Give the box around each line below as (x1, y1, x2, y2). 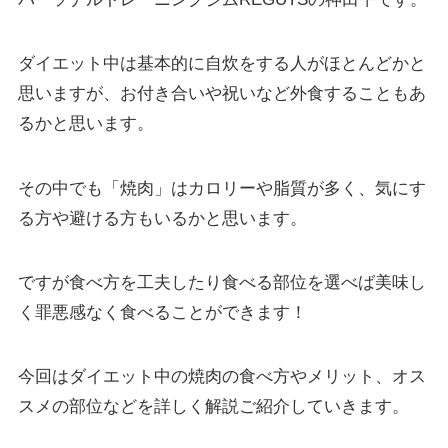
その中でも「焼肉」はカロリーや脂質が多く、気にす (17, 178, 426, 198)
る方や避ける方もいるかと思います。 (17, 208, 307, 228)
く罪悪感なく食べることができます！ (17, 302, 307, 322)
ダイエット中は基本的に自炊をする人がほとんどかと (17, 54, 426, 74)
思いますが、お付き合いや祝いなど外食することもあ (17, 84, 426, 104)
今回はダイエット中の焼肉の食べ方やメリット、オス (17, 366, 426, 386)
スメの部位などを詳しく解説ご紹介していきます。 (17, 396, 409, 416)
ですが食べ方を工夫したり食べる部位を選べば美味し (17, 272, 426, 292)
